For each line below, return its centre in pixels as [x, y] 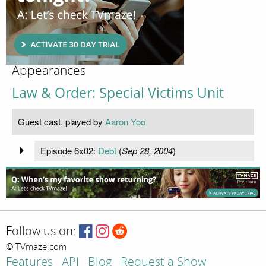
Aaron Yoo [125, 121]
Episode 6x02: [69, 150]
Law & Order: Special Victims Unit [118, 93]
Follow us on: [41, 231]
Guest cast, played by [61, 121]
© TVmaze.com [36, 247]
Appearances [49, 70]
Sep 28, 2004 [147, 150]
